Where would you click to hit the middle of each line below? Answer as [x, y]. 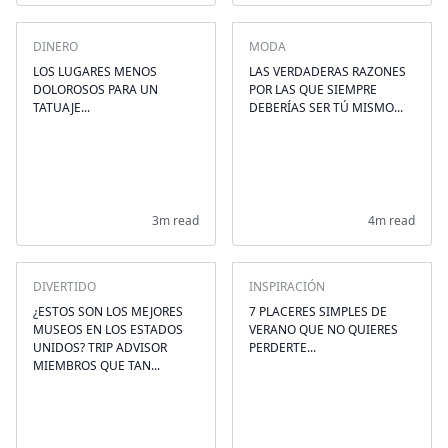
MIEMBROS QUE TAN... [96, 365]
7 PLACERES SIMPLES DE [318, 311]
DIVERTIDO [64, 286]
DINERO [55, 46]
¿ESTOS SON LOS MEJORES [108, 311]
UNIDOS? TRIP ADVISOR [100, 347]
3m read [175, 220]
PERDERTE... [282, 347]
